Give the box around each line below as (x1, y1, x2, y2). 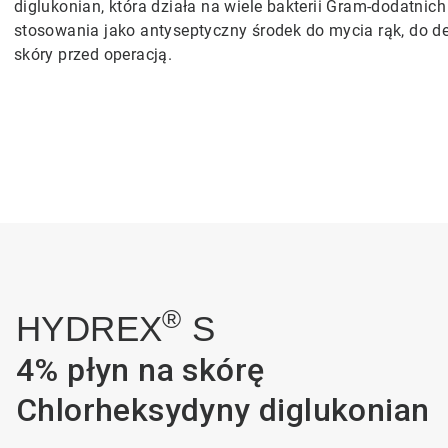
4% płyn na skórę (15, 351, 265, 389)
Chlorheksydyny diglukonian (15, 391, 430, 429)
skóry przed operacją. (13, 45, 173, 64)
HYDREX (15, 309, 163, 348)
